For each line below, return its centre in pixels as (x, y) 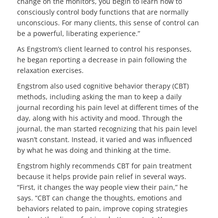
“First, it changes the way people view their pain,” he (102, 187)
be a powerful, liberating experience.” (79, 34)
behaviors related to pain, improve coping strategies (102, 209)
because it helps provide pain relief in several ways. (102, 177)
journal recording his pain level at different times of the (108, 108)
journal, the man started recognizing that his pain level (107, 129)
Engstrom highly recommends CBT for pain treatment (104, 166)
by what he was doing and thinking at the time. (94, 150)
